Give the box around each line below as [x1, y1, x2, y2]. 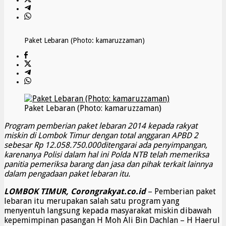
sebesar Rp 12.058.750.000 [4, 140, 101, 150]
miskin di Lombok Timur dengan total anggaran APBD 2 [4, 131, 198, 141]
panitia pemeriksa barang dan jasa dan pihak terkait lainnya [4, 159, 212, 169]
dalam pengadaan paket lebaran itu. [4, 169, 130, 179]
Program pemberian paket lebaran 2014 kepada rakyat [4, 121, 197, 131]
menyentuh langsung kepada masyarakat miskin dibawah [4, 206, 211, 216]
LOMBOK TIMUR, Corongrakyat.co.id [4, 187, 148, 197]
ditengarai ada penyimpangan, [101, 140, 207, 150]
